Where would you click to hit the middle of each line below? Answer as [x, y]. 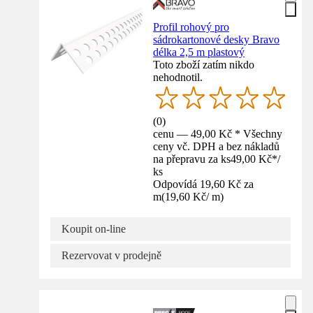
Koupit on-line [94, 228]
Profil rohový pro [191, 27]
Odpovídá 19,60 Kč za [204, 184]
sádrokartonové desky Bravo [217, 40]
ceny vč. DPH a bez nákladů [217, 146]
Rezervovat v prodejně [111, 255]
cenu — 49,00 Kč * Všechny [218, 133]
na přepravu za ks [192, 159]
